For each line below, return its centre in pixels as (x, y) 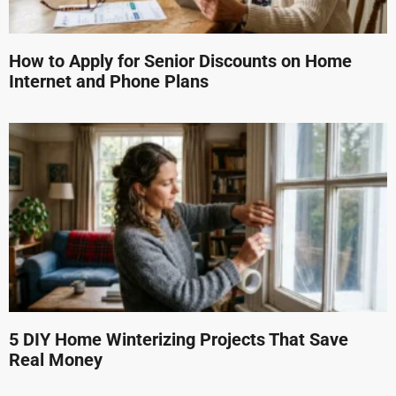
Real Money (56, 359)
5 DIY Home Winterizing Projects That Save (179, 339)
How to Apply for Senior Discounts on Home (180, 61)
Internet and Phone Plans (109, 81)
